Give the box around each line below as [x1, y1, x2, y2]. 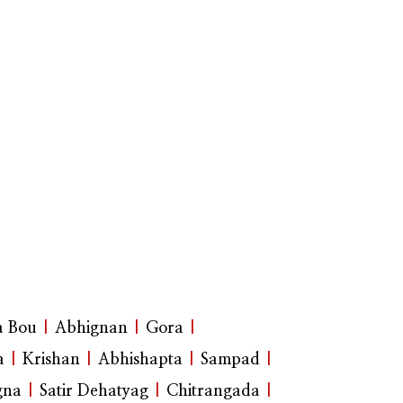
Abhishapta [98, 352, 183, 369]
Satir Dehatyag [40, 383, 148, 400]
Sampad [201, 352, 260, 369]
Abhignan [55, 320, 128, 337]
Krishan [22, 352, 80, 369]
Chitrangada [166, 383, 260, 400]
